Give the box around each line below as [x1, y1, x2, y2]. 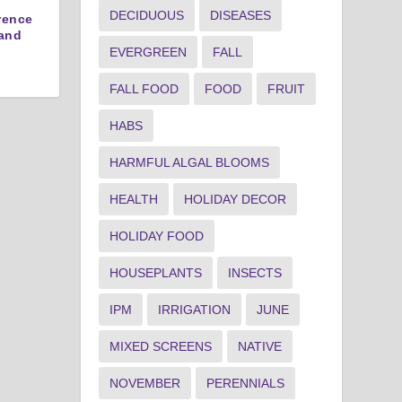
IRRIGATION [158, 301, 232, 317]
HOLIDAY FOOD [109, 228, 205, 243]
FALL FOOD [109, 81, 179, 96]
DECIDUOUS [109, 7, 185, 22]
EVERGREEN [109, 44, 188, 59]
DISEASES [210, 7, 272, 22]
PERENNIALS [206, 375, 285, 390]
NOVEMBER [109, 375, 181, 390]
